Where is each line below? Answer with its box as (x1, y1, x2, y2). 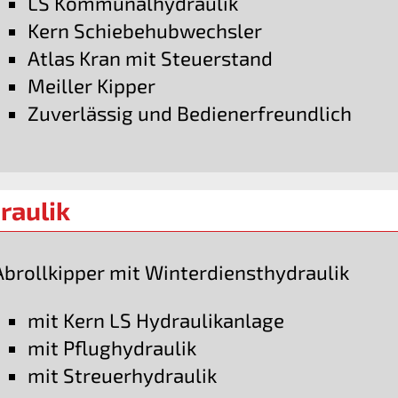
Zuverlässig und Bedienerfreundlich (28, 101, 353, 126)
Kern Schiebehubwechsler (28, 19, 263, 44)
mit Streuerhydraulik (28, 362, 218, 387)
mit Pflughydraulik (28, 335, 197, 360)
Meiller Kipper (28, 74, 156, 99)
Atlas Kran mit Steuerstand (28, 46, 274, 71)
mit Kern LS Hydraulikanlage (28, 307, 285, 332)
